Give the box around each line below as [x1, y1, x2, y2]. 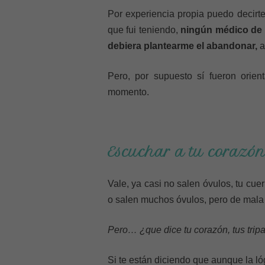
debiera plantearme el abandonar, [108, 41, 257, 51]
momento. [108, 87, 149, 97]
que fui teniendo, [108, 25, 181, 35]
